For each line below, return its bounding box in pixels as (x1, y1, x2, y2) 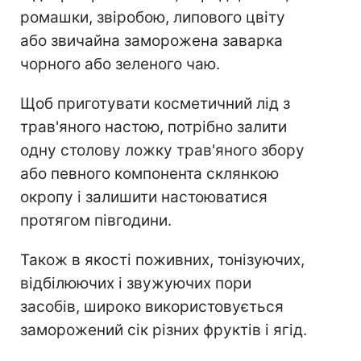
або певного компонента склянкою (20, 164, 279, 183)
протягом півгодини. (20, 210, 172, 230)
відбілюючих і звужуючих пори (20, 273, 251, 293)
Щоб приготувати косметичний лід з (20, 93, 290, 113)
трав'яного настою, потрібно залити (20, 117, 287, 136)
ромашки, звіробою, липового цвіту (20, 7, 285, 27)
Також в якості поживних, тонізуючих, (20, 250, 305, 269)
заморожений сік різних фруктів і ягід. (20, 320, 307, 339)
